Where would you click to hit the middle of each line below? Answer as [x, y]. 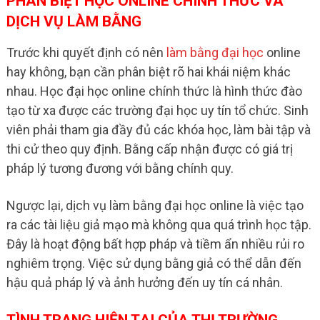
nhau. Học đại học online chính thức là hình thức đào [154, 91]
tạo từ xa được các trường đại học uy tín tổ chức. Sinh [157, 111]
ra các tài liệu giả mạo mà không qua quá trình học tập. [159, 225]
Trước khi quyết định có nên [86, 53]
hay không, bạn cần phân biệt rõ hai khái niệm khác [148, 72]
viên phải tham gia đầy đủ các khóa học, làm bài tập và [158, 130]
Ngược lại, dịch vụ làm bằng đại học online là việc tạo [155, 206]
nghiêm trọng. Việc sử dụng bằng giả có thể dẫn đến [154, 264]
